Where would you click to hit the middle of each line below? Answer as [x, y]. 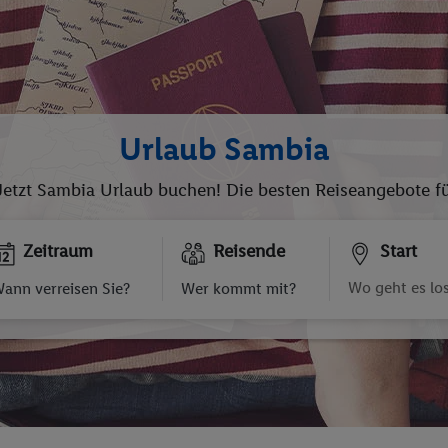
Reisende [249, 251]
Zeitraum [57, 251]
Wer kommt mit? [238, 288]
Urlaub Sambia [224, 149]
